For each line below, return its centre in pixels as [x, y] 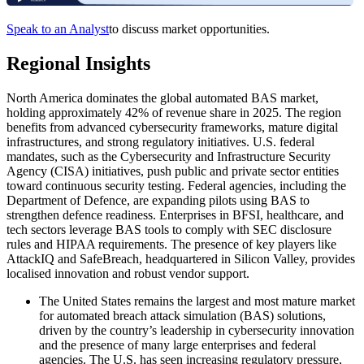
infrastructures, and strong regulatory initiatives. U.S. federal [160, 141]
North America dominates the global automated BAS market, [162, 97]
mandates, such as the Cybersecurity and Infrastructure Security [169, 156]
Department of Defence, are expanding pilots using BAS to [158, 200]
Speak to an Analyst [58, 29]
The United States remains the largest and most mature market [197, 301]
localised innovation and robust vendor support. [128, 273]
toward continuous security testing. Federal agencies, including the [176, 185]
